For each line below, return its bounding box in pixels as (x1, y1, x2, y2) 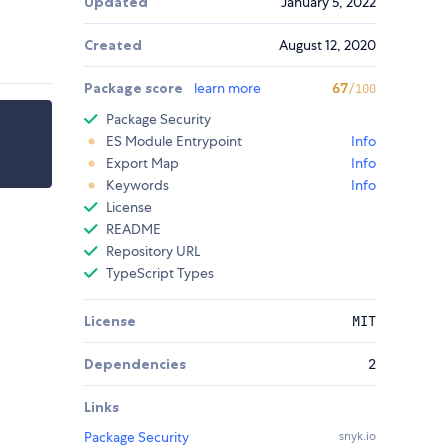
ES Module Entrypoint (106, 132, 242, 151)
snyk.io (339, 428, 376, 445)
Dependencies (84, 355, 186, 374)
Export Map (106, 154, 179, 173)
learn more (194, 79, 261, 98)
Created (84, 36, 142, 55)
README (106, 220, 161, 239)
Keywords (106, 176, 169, 195)
